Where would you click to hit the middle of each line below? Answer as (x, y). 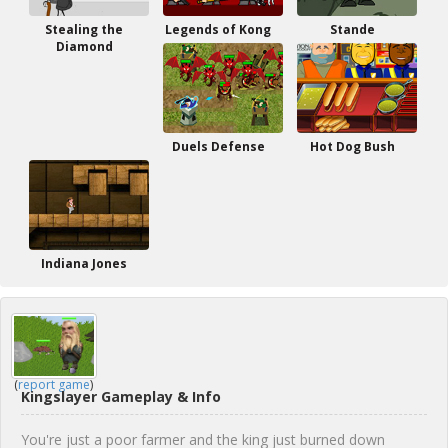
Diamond (84, 46)
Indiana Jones (84, 263)
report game (54, 384)
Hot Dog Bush (352, 146)
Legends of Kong (218, 29)
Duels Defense (218, 146)
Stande (352, 29)
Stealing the (84, 29)
